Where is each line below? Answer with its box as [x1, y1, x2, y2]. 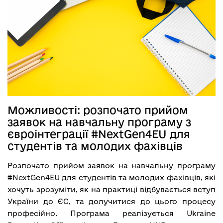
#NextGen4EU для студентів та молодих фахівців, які [7, 173, 216, 182]
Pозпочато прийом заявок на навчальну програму [7, 161, 216, 170]
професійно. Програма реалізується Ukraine [7, 209, 216, 218]
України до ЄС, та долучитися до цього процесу [7, 197, 216, 206]
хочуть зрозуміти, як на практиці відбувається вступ [7, 185, 216, 194]
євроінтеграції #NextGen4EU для [7, 127, 190, 140]
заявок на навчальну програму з [7, 115, 191, 128]
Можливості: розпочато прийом [7, 104, 188, 116]
